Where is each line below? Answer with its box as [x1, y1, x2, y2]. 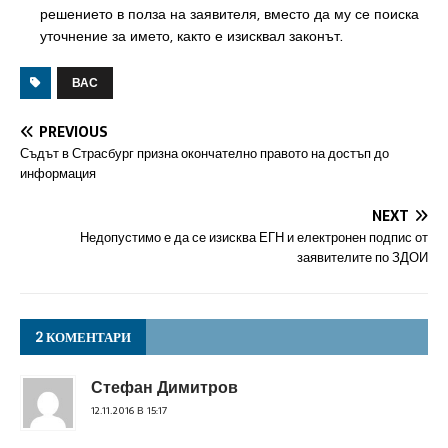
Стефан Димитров [91, 374, 238, 400]
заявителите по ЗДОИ [297, 247, 428, 268]
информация [20, 163, 96, 184]
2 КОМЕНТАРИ [35, 328, 131, 346]
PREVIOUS [39, 121, 108, 143]
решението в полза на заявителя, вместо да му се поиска [40, 3, 419, 25]
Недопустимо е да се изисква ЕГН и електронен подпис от [80, 227, 428, 248]
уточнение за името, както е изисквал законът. [40, 25, 343, 47]
